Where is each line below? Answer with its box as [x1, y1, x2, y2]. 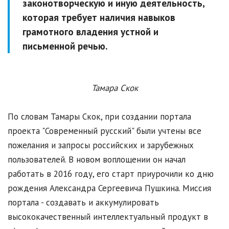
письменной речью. [22, 40, 107, 53]
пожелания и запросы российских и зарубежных [8, 140, 194, 151]
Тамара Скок [91, 82, 138, 94]
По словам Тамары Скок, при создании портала [8, 111, 191, 123]
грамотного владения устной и [22, 26, 158, 38]
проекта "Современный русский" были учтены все [8, 125, 201, 137]
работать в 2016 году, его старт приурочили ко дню [8, 168, 214, 180]
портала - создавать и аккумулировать [8, 197, 159, 209]
